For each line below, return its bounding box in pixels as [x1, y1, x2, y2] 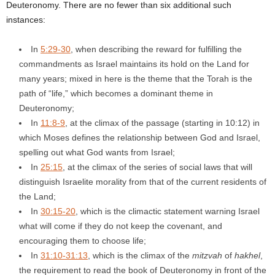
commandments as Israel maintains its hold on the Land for [19, 58, 249, 69]
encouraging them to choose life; [19, 235, 146, 246]
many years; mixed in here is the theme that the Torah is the [19, 73, 252, 83]
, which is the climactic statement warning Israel [76, 206, 260, 216]
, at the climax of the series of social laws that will [63, 161, 252, 172]
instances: [6, 14, 45, 25]
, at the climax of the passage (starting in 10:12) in [65, 117, 260, 128]
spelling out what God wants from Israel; [19, 147, 175, 157]
